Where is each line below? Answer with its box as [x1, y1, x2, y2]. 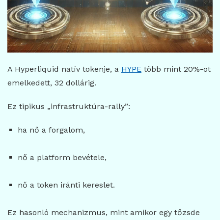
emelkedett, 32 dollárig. [7, 78, 96, 88]
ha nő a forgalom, [17, 125, 85, 135]
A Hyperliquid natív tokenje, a [7, 64, 121, 74]
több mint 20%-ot [141, 64, 211, 74]
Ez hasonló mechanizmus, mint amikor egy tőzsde [7, 208, 200, 218]
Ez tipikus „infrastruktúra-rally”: [7, 102, 130, 111]
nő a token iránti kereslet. [17, 180, 115, 190]
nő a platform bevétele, [17, 153, 107, 163]
